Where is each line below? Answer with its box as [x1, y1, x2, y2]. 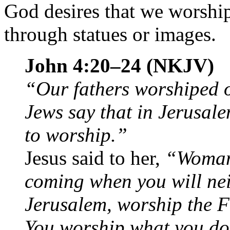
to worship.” [25, 123, 127, 146]
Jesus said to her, [25, 146, 165, 169]
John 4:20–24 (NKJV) [25, 54, 214, 76]
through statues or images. [4, 23, 216, 45]
